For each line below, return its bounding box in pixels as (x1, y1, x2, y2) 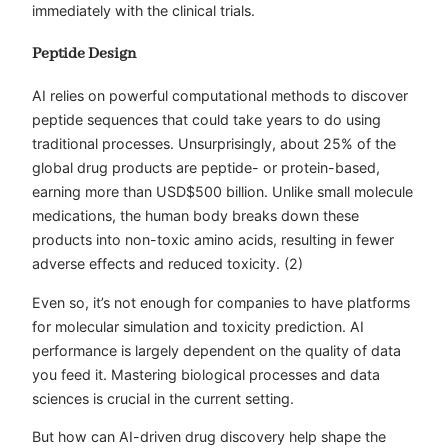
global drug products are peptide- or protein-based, (32, 159, 380, 177)
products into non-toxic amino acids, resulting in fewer (32, 231, 394, 249)
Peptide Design (32, 43, 136, 64)
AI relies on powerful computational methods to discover (32, 87, 408, 105)
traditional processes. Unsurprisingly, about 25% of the (32, 135, 396, 153)
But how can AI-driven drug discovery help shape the (32, 427, 386, 445)
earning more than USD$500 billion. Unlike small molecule (32, 183, 413, 201)
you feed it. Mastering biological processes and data (32, 365, 380, 383)
